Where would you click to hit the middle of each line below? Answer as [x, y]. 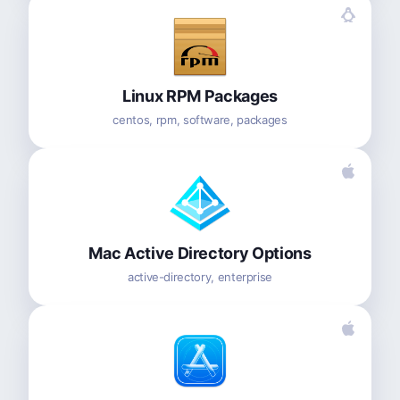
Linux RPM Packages [200, 96]
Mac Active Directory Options [200, 253]
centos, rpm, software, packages [200, 119]
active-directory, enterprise [200, 276]
